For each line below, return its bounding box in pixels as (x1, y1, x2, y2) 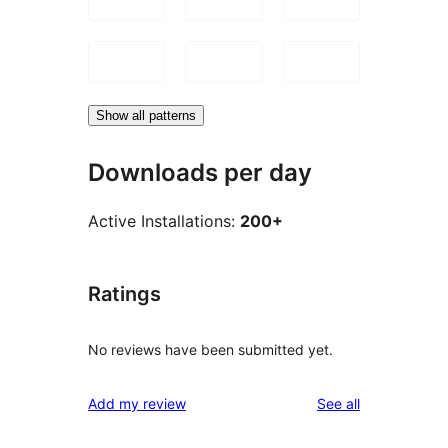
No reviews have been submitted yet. (88, 341, 333, 359)
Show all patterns (96, 107, 196, 123)
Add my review (88, 395, 186, 413)
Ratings (88, 282, 161, 307)
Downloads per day (88, 157, 312, 187)
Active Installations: (88, 211, 240, 232)
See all (317, 395, 360, 413)
